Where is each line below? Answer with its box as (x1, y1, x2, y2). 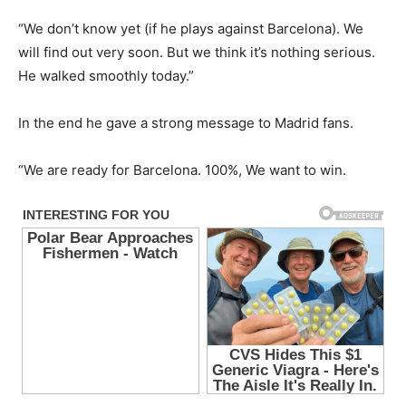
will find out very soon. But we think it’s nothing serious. (18, 43, 375, 62)
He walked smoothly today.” (18, 67, 194, 85)
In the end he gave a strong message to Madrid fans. (18, 114, 353, 132)
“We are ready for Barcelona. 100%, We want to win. (18, 161, 346, 179)
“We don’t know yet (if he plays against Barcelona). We (18, 20, 363, 38)
